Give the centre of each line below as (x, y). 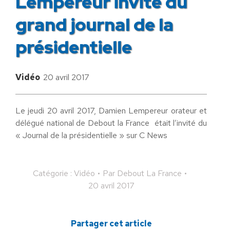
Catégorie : (53, 173)
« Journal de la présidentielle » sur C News (91, 135)
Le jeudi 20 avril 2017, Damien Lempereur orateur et (111, 110)
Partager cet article (111, 223)
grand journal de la (94, 24)
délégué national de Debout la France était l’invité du (111, 123)
